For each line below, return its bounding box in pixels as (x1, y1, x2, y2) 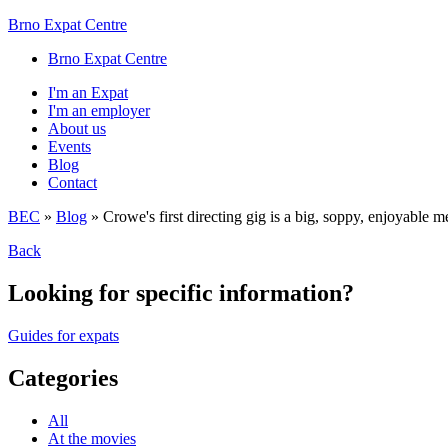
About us (48, 120, 106, 137)
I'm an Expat (48, 84, 128, 101)
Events (48, 138, 91, 155)
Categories (8, 364, 118, 391)
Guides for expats (8, 326, 119, 344)
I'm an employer (48, 102, 150, 119)
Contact (48, 174, 97, 191)
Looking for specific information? (8, 279, 354, 306)
